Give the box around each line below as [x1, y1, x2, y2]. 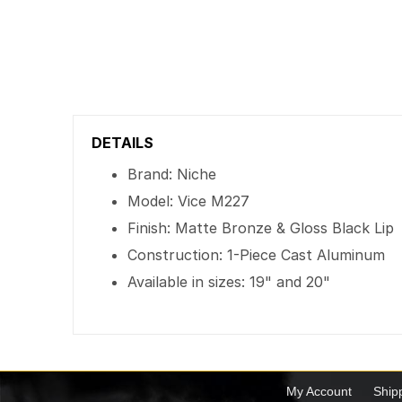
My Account [285, 384, 352, 398]
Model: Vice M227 [127, 192, 250, 210]
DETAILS [92, 134, 154, 152]
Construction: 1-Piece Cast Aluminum [127, 246, 386, 264]
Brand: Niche [127, 165, 217, 183]
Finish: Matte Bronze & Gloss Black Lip [127, 219, 395, 237]
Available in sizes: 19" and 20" [127, 273, 331, 291]
